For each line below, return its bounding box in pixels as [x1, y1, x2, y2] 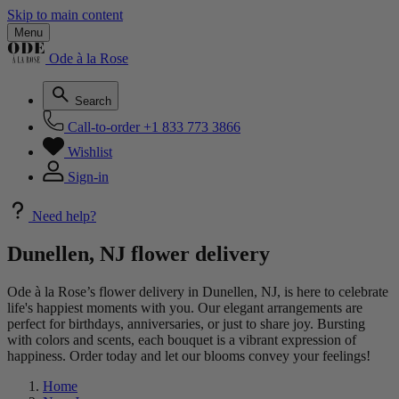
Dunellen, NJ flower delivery [7, 241, 270, 265]
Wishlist [68, 144, 112, 159]
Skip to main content [7, 7, 123, 22]
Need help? [32, 208, 96, 224]
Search [75, 94, 111, 108]
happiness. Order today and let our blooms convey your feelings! [7, 347, 370, 363]
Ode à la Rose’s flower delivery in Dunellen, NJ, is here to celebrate [7, 283, 388, 299]
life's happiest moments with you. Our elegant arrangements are [7, 299, 362, 315]
